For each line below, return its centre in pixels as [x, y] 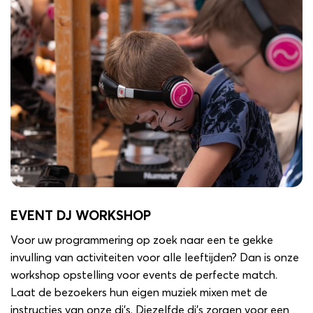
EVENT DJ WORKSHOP [81, 217]
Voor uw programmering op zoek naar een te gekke [142, 240]
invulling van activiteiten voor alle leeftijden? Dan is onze [155, 257]
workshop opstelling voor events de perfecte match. [144, 275]
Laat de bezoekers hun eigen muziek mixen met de [139, 292]
